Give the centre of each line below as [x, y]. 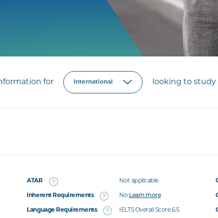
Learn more [145, 196]
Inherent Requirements [60, 196]
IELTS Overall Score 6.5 [149, 210]
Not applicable [139, 181]
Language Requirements [62, 210]
